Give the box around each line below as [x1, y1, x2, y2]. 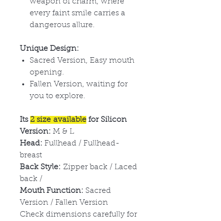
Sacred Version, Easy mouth [30, 56, 134, 65]
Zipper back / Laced [61, 163, 137, 171]
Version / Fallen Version [20, 198, 108, 207]
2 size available [30, 115, 86, 124]
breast [20, 151, 42, 159]
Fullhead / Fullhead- [44, 139, 119, 147]
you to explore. [30, 92, 85, 100]
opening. [30, 68, 64, 76]
